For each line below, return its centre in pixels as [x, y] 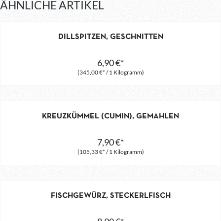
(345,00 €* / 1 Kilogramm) [110, 72]
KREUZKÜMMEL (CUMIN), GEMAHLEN [110, 116]
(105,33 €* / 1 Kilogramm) [110, 151]
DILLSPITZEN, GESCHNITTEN [110, 37]
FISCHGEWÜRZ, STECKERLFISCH [110, 196]
